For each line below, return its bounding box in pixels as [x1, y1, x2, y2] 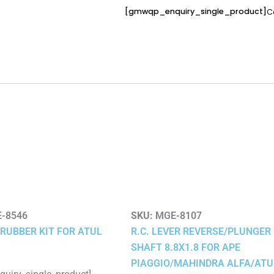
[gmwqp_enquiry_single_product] [125, 6, 267, 17]
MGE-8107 [153, 209, 202, 221]
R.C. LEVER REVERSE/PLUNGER [131, 225, 271, 237]
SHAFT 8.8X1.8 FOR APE [131, 241, 240, 253]
